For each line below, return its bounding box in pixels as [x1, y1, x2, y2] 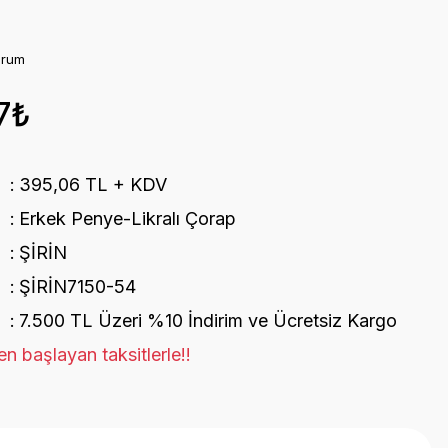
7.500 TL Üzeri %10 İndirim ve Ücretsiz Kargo [18, 310, 397, 331]
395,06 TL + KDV [18, 174, 167, 195]
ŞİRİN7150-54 [18, 276, 136, 297]
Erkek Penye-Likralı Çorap [18, 208, 236, 229]
